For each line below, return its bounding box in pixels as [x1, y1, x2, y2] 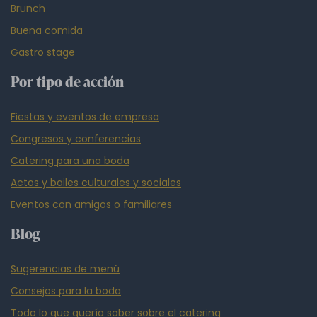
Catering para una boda [11, 153, 129, 168]
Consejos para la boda [11, 283, 121, 298]
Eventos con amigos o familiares [11, 197, 172, 212]
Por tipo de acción [11, 71, 124, 91]
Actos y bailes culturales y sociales [11, 175, 181, 190]
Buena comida [11, 23, 83, 38]
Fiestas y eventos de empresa [11, 109, 159, 124]
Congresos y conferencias [11, 131, 141, 146]
